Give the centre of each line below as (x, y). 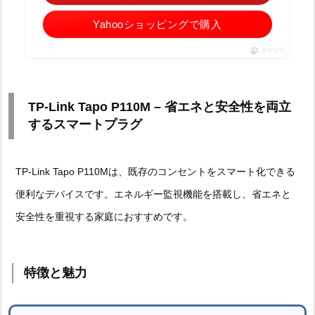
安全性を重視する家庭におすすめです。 (104, 216)
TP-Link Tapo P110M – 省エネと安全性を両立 (160, 107)
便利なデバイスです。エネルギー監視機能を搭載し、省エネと (153, 194)
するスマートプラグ (85, 124)
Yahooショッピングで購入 (157, 24)
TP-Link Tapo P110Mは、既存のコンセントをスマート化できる (155, 171)
